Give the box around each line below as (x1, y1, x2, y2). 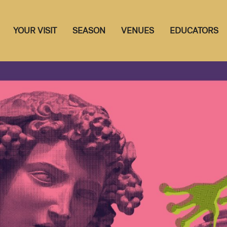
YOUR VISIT (13, 25, 57, 36)
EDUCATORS (169, 25, 218, 36)
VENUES (121, 25, 154, 36)
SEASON (72, 25, 105, 36)
